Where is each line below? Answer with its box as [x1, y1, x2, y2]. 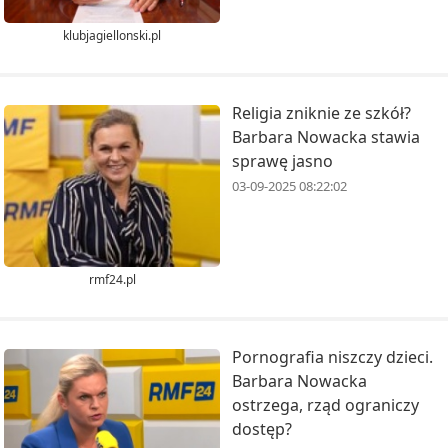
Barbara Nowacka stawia [232, 125, 420, 148]
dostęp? [232, 417, 292, 440]
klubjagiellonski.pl [63, 26, 161, 44]
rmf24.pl [88, 270, 136, 288]
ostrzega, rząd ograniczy [232, 393, 419, 416]
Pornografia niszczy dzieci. [232, 345, 433, 368]
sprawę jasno [232, 149, 333, 172]
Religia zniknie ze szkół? [232, 101, 411, 124]
